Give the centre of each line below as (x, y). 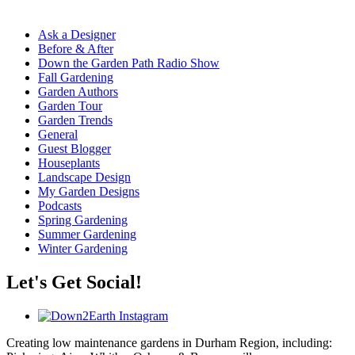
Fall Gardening (76, 77)
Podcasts (60, 206)
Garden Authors (78, 92)
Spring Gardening (83, 220)
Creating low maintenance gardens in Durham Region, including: (169, 342)
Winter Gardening (83, 248)
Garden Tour (70, 106)
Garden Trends (75, 120)
